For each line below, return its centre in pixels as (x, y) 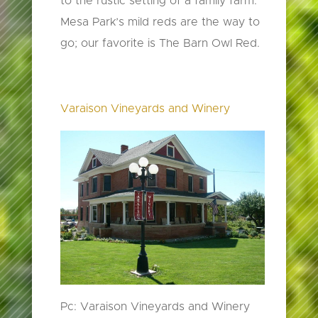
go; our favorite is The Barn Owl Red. (160, 44)
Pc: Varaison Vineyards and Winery (155, 306)
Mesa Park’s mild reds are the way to (160, 22)
